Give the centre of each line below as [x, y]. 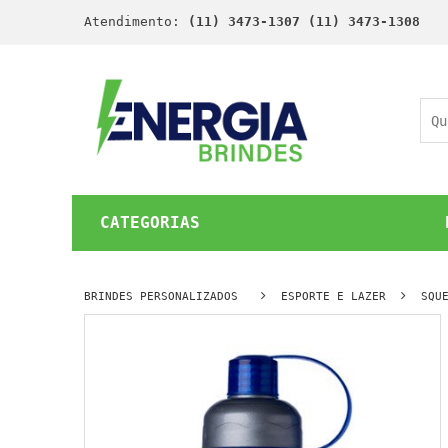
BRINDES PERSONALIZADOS [161, 296]
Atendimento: [136, 21]
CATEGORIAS [150, 222]
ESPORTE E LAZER [333, 296]
